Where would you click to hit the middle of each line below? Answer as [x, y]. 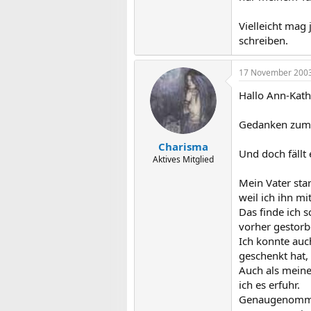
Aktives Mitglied [183, 159]
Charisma [183, 146]
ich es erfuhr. [269, 285]
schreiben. [263, 40]
